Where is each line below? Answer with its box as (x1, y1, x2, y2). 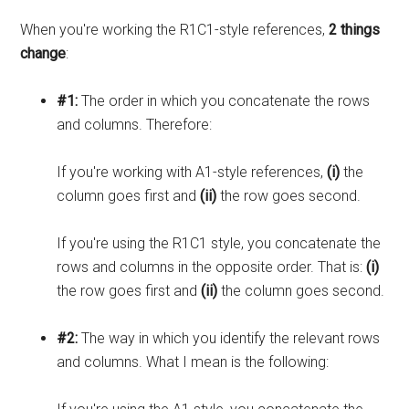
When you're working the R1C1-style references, (20, 20, 330, 38)
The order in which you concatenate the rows (81, 91, 371, 110)
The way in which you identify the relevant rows (81, 329, 381, 347)
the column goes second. (221, 281, 385, 299)
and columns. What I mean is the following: (57, 352, 330, 371)
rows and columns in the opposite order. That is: (57, 257, 367, 276)
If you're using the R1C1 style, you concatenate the (57, 234, 382, 252)
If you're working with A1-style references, (57, 163, 328, 181)
